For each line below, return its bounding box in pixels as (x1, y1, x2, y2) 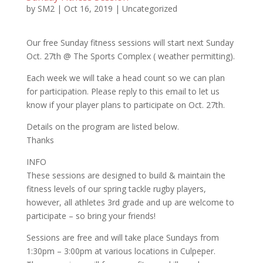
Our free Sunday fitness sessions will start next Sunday (26, 36, 234, 48)
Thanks (26, 134, 54, 146)
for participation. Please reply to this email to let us (26, 85, 220, 97)
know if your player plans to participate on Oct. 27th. (26, 99, 225, 110)
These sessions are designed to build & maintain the (26, 169, 225, 181)
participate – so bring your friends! (26, 210, 156, 221)
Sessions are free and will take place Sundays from (26, 231, 219, 243)
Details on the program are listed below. (26, 120, 179, 132)
